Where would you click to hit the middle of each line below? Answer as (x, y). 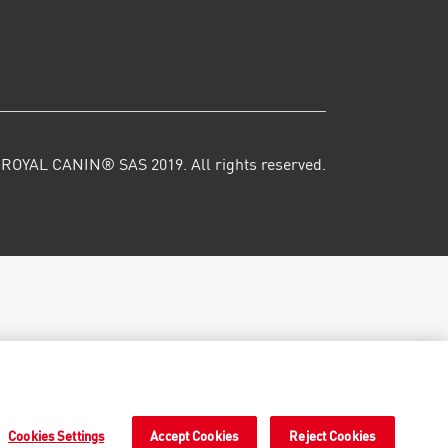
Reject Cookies (332, 436)
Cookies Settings (56, 436)
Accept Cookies (194, 436)
